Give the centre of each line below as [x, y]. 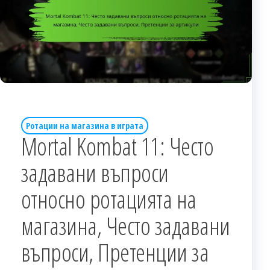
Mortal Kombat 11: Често [118, 146]
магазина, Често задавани [126, 226]
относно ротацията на [109, 199]
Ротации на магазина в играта [85, 126]
